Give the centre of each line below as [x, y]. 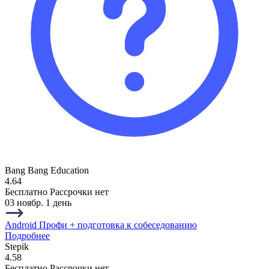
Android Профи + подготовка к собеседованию [101, 225]
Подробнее [27, 235]
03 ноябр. [25, 202]
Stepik [17, 246]
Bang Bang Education [47, 170]
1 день [59, 202]
